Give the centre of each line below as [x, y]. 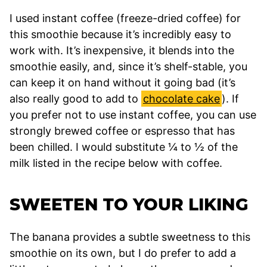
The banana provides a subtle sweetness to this [130, 237]
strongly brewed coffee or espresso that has [122, 131]
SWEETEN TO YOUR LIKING [129, 204]
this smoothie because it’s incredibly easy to [120, 34]
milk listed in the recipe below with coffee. [116, 163]
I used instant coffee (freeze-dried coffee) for [125, 18]
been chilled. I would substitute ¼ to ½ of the [124, 147]
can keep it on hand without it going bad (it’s [122, 82]
